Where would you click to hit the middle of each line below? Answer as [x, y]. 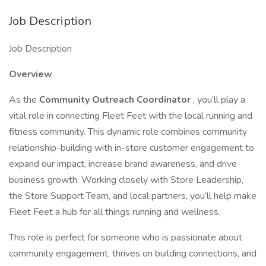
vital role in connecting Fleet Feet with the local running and [131, 116]
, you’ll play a [219, 100]
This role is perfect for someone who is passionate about [126, 237]
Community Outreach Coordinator [116, 100]
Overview [31, 74]
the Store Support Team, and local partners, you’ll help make [133, 196]
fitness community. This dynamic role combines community [128, 132]
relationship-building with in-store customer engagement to [132, 148]
